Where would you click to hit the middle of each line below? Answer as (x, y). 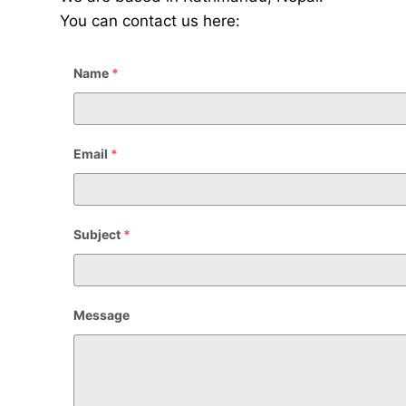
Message (102, 314)
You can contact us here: (150, 20)
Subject (97, 234)
